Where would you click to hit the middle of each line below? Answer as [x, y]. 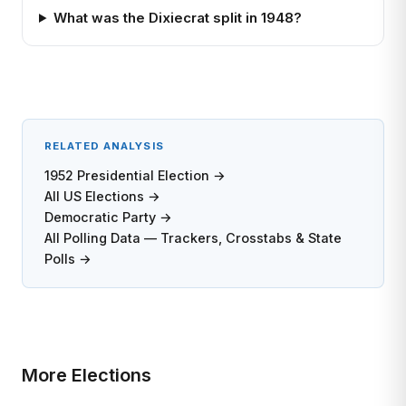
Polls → [68, 259]
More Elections [87, 375]
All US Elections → [102, 196]
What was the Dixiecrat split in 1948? [177, 18]
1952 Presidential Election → [135, 175]
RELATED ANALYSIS [104, 146]
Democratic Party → [108, 217]
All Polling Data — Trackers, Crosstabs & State [193, 238]
